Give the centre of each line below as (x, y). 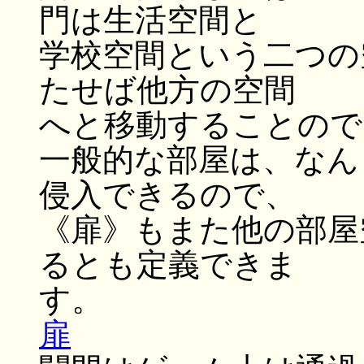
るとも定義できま (168, 265)
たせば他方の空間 (167, 90)
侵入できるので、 (168, 195)
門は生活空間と (151, 20)
